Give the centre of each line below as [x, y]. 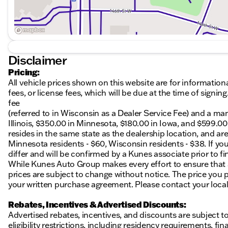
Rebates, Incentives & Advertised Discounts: [97, 205]
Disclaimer [37, 60]
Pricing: [24, 72]
